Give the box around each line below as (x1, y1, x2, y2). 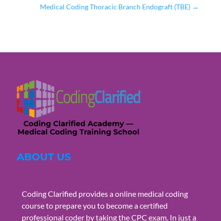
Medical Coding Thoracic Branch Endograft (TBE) (40, 2, 191, 11)
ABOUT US (16, 151, 71, 163)
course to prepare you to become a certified (21, 201, 168, 211)
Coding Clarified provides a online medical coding (21, 189, 188, 199)
